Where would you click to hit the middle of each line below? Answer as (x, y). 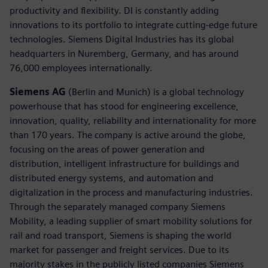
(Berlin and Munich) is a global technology (155, 92)
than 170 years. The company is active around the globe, (128, 135)
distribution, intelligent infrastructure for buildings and (124, 163)
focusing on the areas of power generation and (107, 149)
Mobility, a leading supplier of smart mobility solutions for (131, 221)
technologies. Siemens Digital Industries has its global (122, 39)
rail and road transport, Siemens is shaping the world (121, 235)
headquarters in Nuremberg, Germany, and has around (124, 53)
